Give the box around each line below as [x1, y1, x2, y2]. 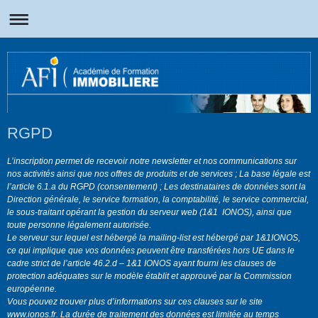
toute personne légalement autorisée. [7, 219, 153, 230]
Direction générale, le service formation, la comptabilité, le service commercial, [7, 194, 309, 204]
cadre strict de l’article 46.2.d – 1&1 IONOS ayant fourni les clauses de [7, 258, 276, 268]
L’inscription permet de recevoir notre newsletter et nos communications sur [7, 155, 297, 166]
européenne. [7, 283, 59, 294]
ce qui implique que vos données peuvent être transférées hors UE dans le [7, 245, 295, 256]
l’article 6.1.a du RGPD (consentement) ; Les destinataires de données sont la [7, 181, 306, 192]
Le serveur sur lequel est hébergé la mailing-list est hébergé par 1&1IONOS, [7, 232, 300, 243]
